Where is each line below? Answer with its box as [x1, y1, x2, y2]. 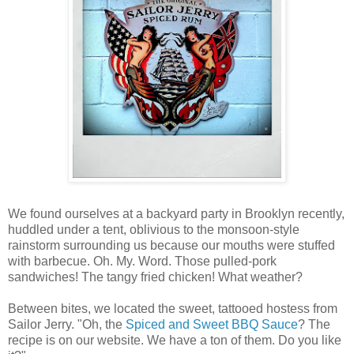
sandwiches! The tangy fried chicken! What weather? [8, 270, 303, 284]
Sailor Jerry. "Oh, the [8, 318, 126, 331]
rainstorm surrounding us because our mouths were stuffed [8, 239, 335, 252]
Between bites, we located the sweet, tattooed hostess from [8, 302, 337, 315]
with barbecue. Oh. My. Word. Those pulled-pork [8, 254, 277, 268]
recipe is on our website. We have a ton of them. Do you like [8, 333, 341, 347]
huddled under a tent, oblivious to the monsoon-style [8, 223, 299, 236]
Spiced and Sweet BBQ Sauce [126, 318, 298, 331]
